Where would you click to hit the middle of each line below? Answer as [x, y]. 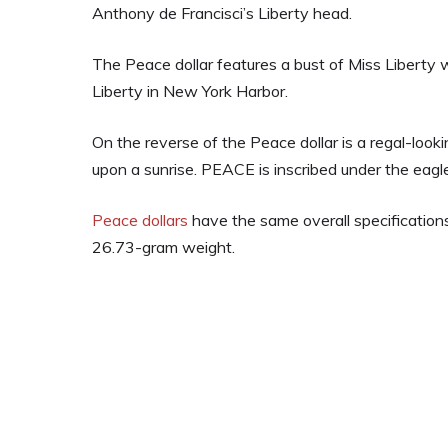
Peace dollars [140, 220]
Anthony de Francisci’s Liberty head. [222, 13]
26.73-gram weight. [163, 247]
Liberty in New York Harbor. [190, 91]
